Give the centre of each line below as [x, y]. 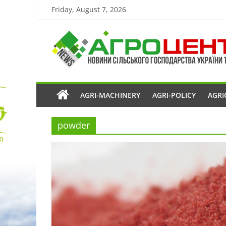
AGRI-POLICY [174, 95]
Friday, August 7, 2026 [89, 9]
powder [74, 125]
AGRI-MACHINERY [110, 95]
